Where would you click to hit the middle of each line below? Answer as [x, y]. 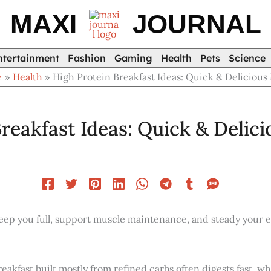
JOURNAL [197, 24]
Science [247, 58]
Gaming [133, 58]
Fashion [87, 58]
